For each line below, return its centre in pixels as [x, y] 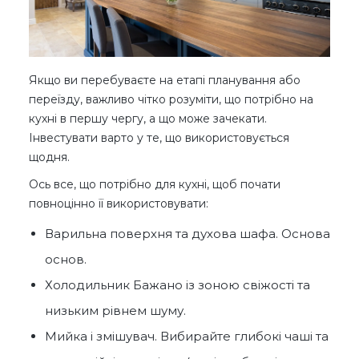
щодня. [49, 157]
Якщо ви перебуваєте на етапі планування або [165, 81]
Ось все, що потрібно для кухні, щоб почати [155, 185]
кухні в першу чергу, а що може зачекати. [148, 119]
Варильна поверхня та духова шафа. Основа [188, 234]
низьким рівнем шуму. [115, 311]
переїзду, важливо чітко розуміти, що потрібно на [171, 100]
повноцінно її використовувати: [119, 204]
